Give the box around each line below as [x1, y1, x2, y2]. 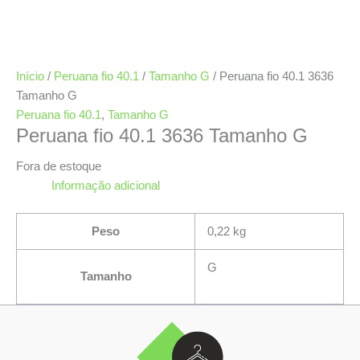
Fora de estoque [16, 159, 101, 173]
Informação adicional [51, 178, 160, 192]
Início [16, 69, 44, 83]
